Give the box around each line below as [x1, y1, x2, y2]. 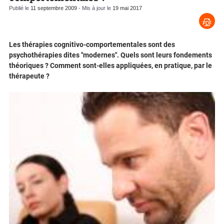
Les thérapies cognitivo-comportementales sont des [9, 40, 175, 49]
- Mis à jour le [77, 5, 112, 11]
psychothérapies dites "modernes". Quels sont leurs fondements [9, 51, 212, 59]
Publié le [9, 5, 30, 11]
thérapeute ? [9, 72, 49, 80]
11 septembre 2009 [30, 5, 77, 11]
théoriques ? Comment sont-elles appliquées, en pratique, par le [9, 61, 212, 70]
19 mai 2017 [112, 5, 142, 11]
